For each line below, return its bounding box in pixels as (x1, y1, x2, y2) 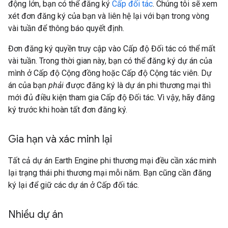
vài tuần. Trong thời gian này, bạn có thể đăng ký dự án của (8, 56, 212, 66)
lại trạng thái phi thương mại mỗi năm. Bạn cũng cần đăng (8, 168, 211, 178)
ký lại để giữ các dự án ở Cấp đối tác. (8, 180, 139, 190)
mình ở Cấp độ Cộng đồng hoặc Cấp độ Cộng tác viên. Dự (8, 68, 212, 78)
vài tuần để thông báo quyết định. (8, 23, 124, 33)
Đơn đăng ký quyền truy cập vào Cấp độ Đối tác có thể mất (8, 44, 215, 53)
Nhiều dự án (8, 208, 63, 221)
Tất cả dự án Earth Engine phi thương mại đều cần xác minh (8, 156, 216, 165)
